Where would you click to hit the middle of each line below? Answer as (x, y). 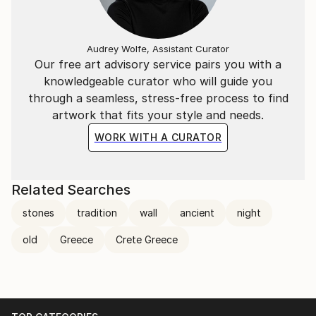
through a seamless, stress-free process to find (158, 98)
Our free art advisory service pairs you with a (158, 64)
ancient (197, 213)
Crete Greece (147, 239)
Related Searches (71, 190)
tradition (97, 213)
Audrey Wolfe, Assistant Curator (158, 49)
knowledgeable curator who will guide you (158, 81)
